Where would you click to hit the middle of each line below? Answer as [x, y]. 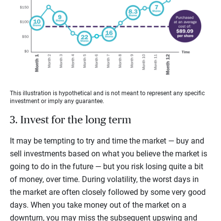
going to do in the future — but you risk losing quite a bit [107, 166]
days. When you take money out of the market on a [98, 205]
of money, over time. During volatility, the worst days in [104, 179]
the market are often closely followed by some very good [108, 192]
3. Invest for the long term [71, 120]
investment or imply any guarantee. [57, 101]
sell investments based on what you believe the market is [109, 153]
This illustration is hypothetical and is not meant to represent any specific [107, 93]
